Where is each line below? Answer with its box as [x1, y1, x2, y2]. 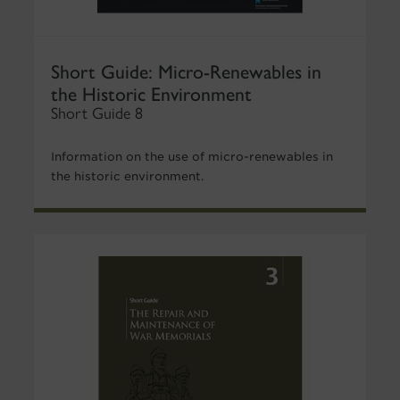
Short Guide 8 [50, 103, 143, 123]
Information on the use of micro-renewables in [50, 149, 333, 163]
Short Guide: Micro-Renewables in [50, 55, 321, 84]
